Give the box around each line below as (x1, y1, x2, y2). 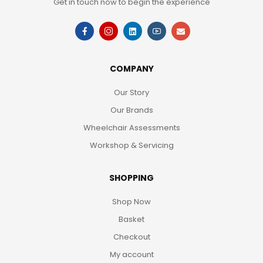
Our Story (114, 87, 149, 99)
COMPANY (109, 63, 154, 75)
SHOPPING (109, 172, 154, 184)
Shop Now (112, 196, 151, 208)
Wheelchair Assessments (83, 122, 180, 134)
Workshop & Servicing (89, 140, 174, 151)
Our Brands (110, 104, 153, 116)
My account (109, 249, 154, 261)
